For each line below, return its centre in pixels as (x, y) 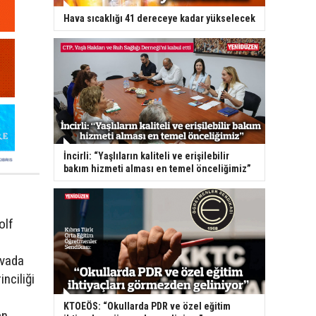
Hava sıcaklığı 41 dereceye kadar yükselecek (159, 19)
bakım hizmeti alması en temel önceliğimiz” (157, 169)
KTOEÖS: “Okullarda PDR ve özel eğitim (147, 306)
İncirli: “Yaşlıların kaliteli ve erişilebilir (146, 156)
